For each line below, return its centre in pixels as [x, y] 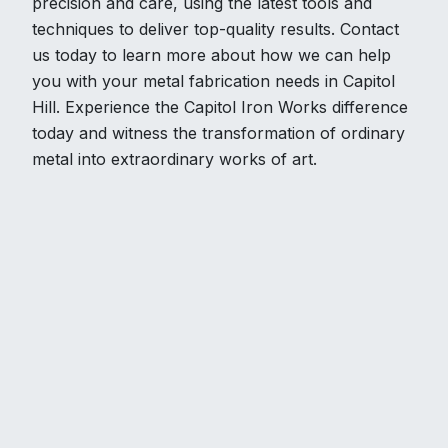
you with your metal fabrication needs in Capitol [213, 81]
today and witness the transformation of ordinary [218, 133]
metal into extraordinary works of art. [174, 159]
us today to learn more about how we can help [211, 55]
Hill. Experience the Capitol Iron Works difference [220, 107]
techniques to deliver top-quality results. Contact [215, 29]
